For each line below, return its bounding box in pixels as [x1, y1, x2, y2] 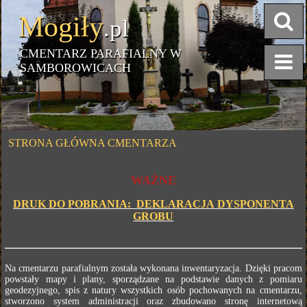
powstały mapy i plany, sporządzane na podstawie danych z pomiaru [5, 274, 302, 284]
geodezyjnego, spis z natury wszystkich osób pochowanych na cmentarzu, [5, 285, 302, 295]
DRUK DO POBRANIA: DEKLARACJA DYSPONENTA [12, 198, 294, 210]
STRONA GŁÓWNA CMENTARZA [8, 137, 177, 149]
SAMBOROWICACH [20, 61, 132, 75]
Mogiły [19, 11, 104, 42]
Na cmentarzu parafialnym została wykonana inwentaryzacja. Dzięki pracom [5, 263, 302, 273]
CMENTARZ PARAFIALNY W [20, 47, 182, 60]
